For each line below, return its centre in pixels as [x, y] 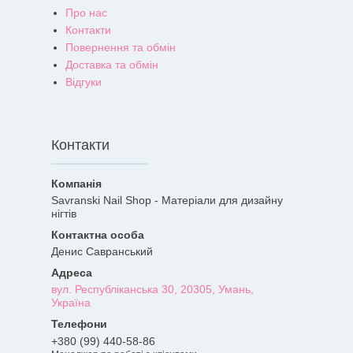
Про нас [86, 13]
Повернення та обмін [121, 48]
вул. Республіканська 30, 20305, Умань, [152, 290]
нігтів [64, 214]
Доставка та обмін [112, 65]
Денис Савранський [102, 252]
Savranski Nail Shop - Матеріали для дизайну [167, 201]
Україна [71, 303]
